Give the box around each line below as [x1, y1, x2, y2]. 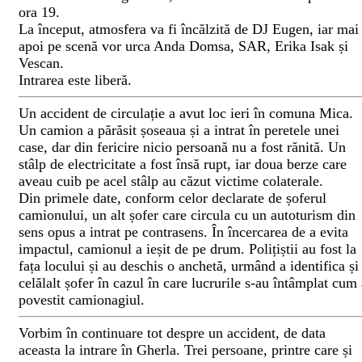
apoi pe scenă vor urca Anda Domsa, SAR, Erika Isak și [19, 38, 348, 55]
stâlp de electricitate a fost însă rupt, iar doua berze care [19, 156, 347, 173]
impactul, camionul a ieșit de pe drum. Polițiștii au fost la [19, 241, 356, 258]
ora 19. [19, 4, 60, 21]
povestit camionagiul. [19, 292, 145, 309]
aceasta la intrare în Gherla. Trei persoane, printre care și [19, 342, 352, 359]
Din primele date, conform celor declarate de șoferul [19, 190, 326, 207]
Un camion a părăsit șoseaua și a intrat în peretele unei [19, 122, 339, 139]
